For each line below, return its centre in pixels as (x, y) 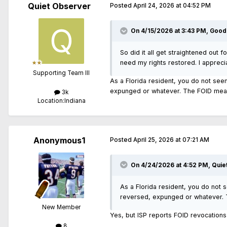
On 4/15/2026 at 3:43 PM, (170, 31)
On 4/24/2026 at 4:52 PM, (171, 165)
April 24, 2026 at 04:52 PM (172, 6)
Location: (51, 101)
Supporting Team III (61, 73)
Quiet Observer (59, 6)
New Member (61, 207)
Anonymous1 (59, 140)
